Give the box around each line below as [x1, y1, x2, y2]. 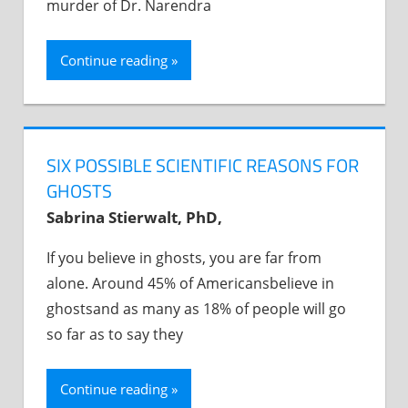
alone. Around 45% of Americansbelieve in [46, 272, 334, 293]
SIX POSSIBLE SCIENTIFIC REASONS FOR [46, 150, 359, 179]
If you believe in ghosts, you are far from [46, 247, 321, 268]
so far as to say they [46, 323, 183, 344]
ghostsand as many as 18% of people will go [46, 298, 346, 319]
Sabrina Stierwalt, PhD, [46, 206, 222, 228]
